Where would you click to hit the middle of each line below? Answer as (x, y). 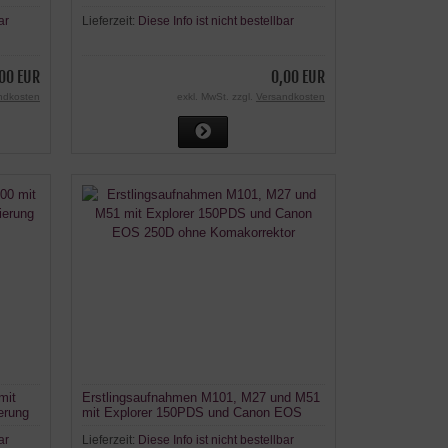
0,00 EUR (297, 76)
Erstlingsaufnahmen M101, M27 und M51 (200, 398)
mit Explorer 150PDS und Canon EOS (191, 413)
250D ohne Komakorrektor (157, 428)
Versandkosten (290, 96)
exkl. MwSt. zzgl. (216, 96)
